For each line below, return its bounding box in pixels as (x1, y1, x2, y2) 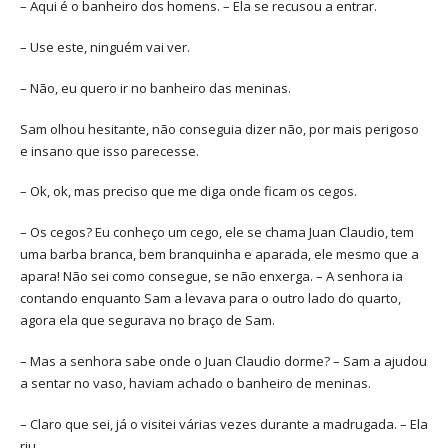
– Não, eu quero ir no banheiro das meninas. (20, 78, 291, 97)
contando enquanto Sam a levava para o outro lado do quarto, (20, 289, 401, 308)
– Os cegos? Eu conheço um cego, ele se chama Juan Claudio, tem (20, 223, 414, 242)
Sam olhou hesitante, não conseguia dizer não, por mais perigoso (20, 119, 419, 138)
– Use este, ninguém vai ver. (20, 38, 190, 57)
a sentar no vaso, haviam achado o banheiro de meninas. (20, 373, 371, 392)
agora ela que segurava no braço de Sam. (20, 311, 275, 330)
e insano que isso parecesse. (20, 141, 199, 160)
